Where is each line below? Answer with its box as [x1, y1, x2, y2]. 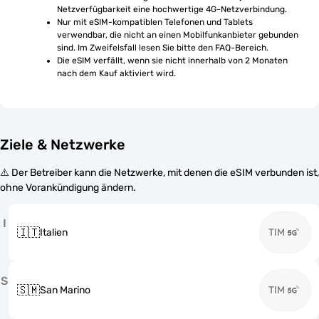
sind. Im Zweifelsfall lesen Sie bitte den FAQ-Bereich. [57, 43, 268, 53]
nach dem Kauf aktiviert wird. [57, 68, 176, 78]
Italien [40, 226, 68, 239]
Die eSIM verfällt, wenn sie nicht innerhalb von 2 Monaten [57, 56, 288, 66]
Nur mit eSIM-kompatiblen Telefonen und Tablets [57, 17, 253, 27]
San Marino [40, 284, 90, 296]
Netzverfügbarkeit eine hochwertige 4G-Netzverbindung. [57, 4, 287, 14]
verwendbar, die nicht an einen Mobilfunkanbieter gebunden [57, 30, 298, 40]
